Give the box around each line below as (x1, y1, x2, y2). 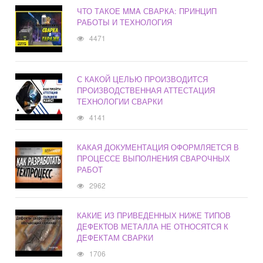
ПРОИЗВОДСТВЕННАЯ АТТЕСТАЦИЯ (77, 85, 215, 96)
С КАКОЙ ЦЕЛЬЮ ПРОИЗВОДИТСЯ (77, 73, 208, 85)
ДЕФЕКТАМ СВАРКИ (77, 232, 154, 244)
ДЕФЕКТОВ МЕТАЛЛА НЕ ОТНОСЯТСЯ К (77, 221, 229, 232)
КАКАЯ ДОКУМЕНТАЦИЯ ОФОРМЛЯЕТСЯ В (77, 141, 240, 153)
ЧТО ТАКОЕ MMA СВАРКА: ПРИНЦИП (77, 5, 217, 17)
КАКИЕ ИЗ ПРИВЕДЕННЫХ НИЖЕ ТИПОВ (77, 210, 231, 221)
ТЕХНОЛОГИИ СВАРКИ (77, 96, 163, 107)
